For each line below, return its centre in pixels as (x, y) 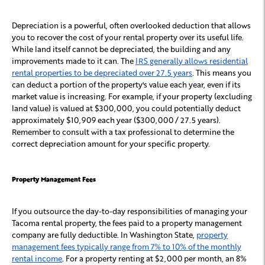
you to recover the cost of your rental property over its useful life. (128, 37)
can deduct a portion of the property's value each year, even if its (126, 85)
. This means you (222, 73)
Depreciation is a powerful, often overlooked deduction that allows (131, 25)
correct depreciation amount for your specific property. (111, 144)
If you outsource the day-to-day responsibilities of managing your (130, 211)
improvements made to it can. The (73, 61)
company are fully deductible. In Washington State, (103, 235)
